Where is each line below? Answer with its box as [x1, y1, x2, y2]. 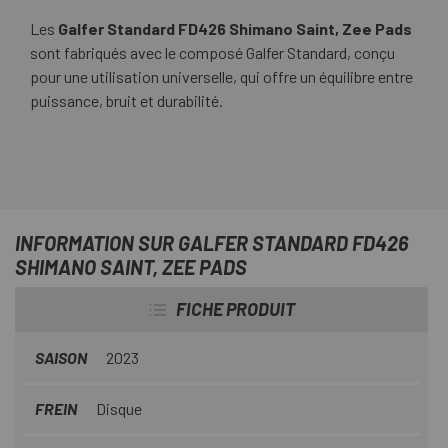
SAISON [35, 348, 90, 368]
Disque [96, 399, 142, 419]
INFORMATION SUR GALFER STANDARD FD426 [15, 231, 408, 256]
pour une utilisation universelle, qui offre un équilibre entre [30, 67, 413, 87]
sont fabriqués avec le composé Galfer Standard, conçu [30, 43, 395, 63]
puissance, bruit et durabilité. [30, 91, 223, 111]
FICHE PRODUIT [176, 298, 295, 321]
